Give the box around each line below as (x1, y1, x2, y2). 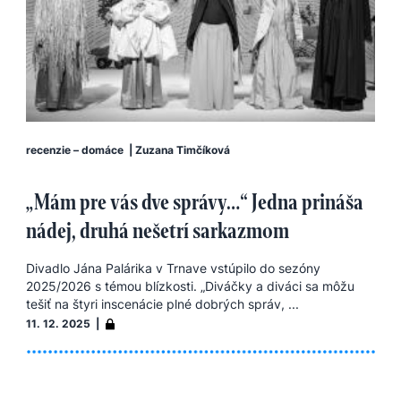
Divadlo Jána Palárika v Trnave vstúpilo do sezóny (26, 260, 320, 276)
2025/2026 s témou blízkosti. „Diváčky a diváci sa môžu (26, 277, 354, 294)
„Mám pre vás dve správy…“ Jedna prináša (26, 187, 363, 216)
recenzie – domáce (26, 142, 124, 157)
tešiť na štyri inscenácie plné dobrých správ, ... (26, 295, 299, 311)
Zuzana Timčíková (135, 142, 230, 157)
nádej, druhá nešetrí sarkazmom (26, 216, 289, 244)
